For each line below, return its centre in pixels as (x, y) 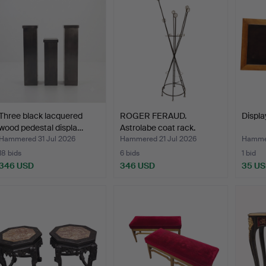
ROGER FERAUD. (153, 116)
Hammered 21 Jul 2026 (159, 139)
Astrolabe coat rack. (158, 128)
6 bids (130, 153)
